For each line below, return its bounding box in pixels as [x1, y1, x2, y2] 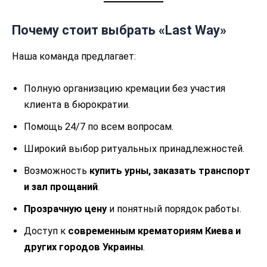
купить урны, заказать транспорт [89, 164, 250, 176]
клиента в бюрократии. [24, 98, 130, 110]
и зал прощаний [24, 181, 98, 193]
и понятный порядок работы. [107, 203, 241, 215]
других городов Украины [24, 241, 143, 253]
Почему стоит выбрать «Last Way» [12, 22, 226, 38]
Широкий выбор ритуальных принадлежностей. [24, 142, 244, 154]
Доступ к [24, 225, 68, 237]
